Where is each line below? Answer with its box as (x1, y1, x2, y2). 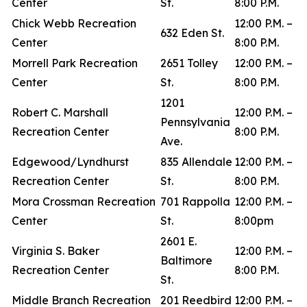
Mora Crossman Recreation (12, 195, 156, 208)
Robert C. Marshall (12, 106, 108, 119)
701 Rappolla (160, 195, 230, 208)
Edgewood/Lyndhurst (12, 155, 129, 169)
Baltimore (160, 254, 212, 267)
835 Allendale (160, 155, 232, 169)
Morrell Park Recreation (12, 56, 138, 70)
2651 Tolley (160, 56, 218, 70)
